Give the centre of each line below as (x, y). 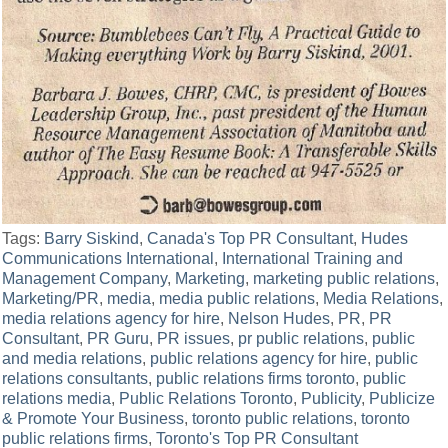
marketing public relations (344, 278)
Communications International (108, 258)
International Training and (313, 258)
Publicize (402, 398)
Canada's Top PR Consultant (250, 238)
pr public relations (301, 338)
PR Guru (118, 338)
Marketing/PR (51, 298)
